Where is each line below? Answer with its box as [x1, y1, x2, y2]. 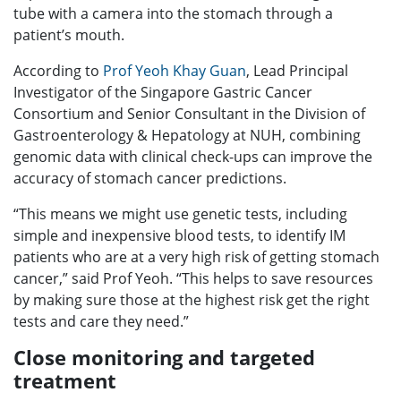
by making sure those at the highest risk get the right [13, 289, 370, 310]
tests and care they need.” [13, 311, 189, 331]
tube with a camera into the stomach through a [13, 3, 333, 23]
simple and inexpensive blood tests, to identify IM [13, 225, 346, 245]
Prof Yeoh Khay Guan [103, 60, 246, 81]
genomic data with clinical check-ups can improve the [13, 146, 372, 166]
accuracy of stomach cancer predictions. [13, 167, 286, 188]
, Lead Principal [246, 60, 348, 81]
